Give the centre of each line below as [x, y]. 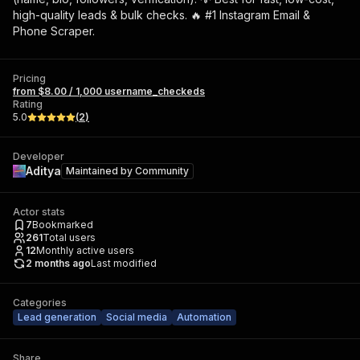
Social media [137, 317]
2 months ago [58, 263]
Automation [204, 317]
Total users [69, 237]
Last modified [124, 263]
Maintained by [100, 171]
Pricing [29, 78]
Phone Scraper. [54, 31]
